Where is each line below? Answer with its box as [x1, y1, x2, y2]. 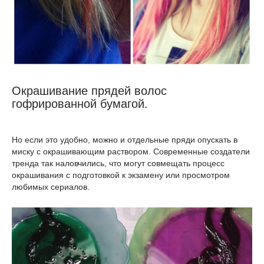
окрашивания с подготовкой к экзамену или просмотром [12, 170, 230, 180]
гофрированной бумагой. [12, 97, 148, 110]
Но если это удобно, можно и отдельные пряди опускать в [12, 134, 237, 144]
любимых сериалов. [12, 181, 90, 192]
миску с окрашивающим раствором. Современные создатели [12, 146, 250, 156]
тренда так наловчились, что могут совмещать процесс [12, 158, 225, 168]
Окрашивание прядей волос [12, 84, 167, 97]
